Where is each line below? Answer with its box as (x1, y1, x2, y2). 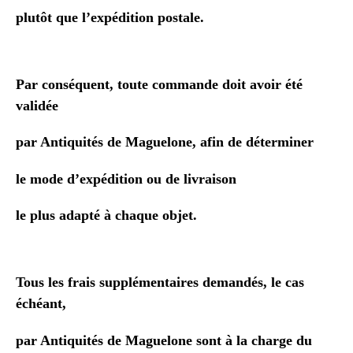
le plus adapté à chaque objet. (16, 207, 197, 223)
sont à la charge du (196, 332, 312, 348)
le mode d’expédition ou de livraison (16, 170, 236, 187)
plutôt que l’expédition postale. (16, 9, 204, 25)
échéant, (16, 295, 66, 311)
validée (16, 97, 58, 113)
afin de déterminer (200, 134, 314, 150)
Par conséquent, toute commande (16, 76, 222, 92)
